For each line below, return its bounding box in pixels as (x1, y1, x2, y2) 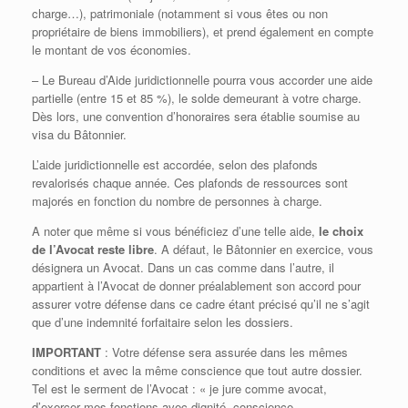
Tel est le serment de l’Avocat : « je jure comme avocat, (32, 380, 327, 397)
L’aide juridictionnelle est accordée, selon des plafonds (32, 156, 318, 173)
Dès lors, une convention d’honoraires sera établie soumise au (32, 107, 360, 125)
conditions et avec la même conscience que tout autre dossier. (32, 362, 362, 379)
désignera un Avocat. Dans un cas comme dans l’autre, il (32, 259, 334, 276)
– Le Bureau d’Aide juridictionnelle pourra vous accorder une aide (32, 71, 372, 88)
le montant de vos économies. (32, 41, 191, 58)
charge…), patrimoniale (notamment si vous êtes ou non (32, 5, 328, 22)
